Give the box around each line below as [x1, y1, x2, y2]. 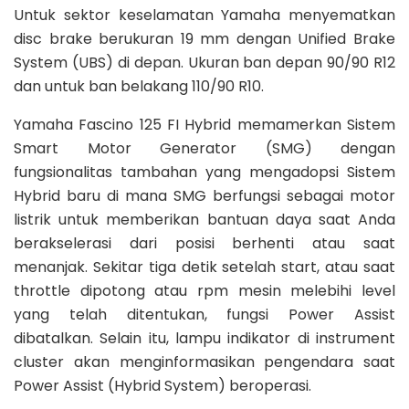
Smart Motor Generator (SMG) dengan [14, 138, 395, 160]
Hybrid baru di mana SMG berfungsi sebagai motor [14, 185, 395, 207]
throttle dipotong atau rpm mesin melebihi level [14, 280, 395, 302]
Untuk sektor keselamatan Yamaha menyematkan [14, 5, 395, 26]
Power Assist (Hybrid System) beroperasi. [14, 375, 311, 397]
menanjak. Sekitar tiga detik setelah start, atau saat [14, 257, 395, 278]
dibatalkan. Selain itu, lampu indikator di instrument [14, 328, 395, 350]
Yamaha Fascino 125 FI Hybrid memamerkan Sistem [14, 114, 395, 136]
